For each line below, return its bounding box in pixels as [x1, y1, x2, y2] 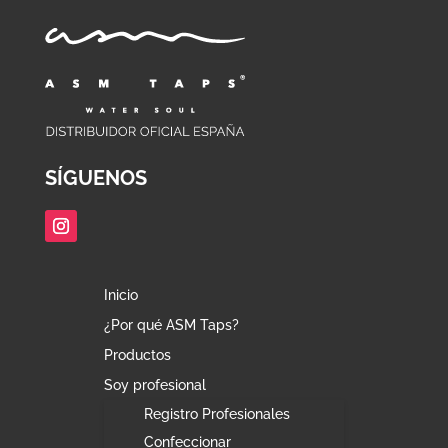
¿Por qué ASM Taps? [103, 317, 239, 334]
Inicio [103, 287, 138, 304]
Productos [103, 347, 171, 364]
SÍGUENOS [44, 166, 147, 191]
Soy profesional [103, 377, 206, 394]
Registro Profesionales [143, 406, 290, 423]
